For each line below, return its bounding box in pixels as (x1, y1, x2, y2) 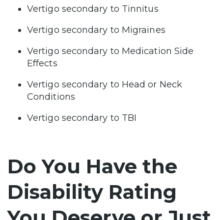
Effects (27, 57, 57, 69)
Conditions (27, 91, 75, 102)
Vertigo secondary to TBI (27, 112, 137, 123)
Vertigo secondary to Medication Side (27, 45, 194, 56)
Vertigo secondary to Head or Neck (27, 79, 182, 90)
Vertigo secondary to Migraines (27, 24, 165, 35)
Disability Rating (7, 179, 177, 204)
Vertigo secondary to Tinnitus (27, 3, 159, 14)
